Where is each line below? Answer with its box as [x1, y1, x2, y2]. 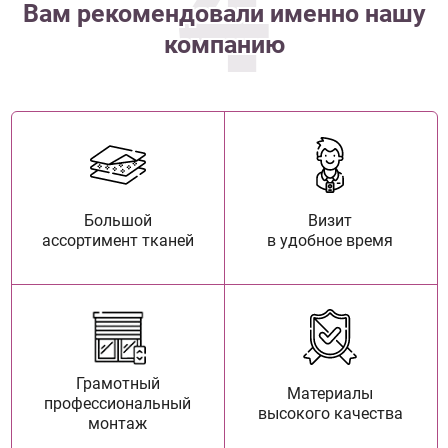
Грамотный [75, 373, 160, 393]
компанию [163, 29, 285, 59]
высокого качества [257, 403, 403, 423]
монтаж [88, 413, 148, 433]
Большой [83, 211, 152, 231]
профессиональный [44, 393, 192, 413]
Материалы [287, 383, 374, 403]
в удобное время [267, 231, 394, 251]
